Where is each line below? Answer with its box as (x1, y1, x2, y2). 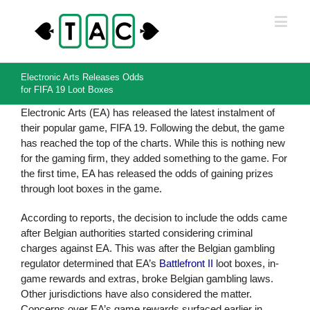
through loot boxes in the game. (21, 183, 162, 194)
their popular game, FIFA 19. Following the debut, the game (21, 122, 284, 134)
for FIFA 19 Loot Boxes (21, 84, 113, 95)
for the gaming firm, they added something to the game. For (21, 152, 287, 164)
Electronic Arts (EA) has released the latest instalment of (21, 107, 275, 118)
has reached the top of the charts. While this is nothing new (21, 137, 285, 149)
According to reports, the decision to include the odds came (21, 212, 287, 224)
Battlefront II (159, 257, 216, 269)
